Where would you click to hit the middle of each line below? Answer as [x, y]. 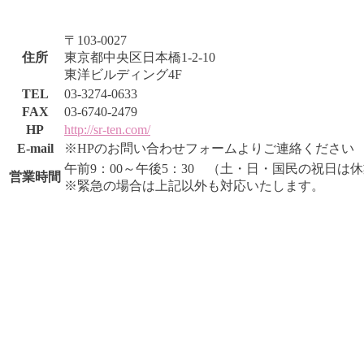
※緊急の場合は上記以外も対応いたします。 [194, 186]
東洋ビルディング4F [123, 75]
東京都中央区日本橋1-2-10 [140, 58]
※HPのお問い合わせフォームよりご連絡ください [209, 149]
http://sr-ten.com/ [107, 130]
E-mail [35, 149]
